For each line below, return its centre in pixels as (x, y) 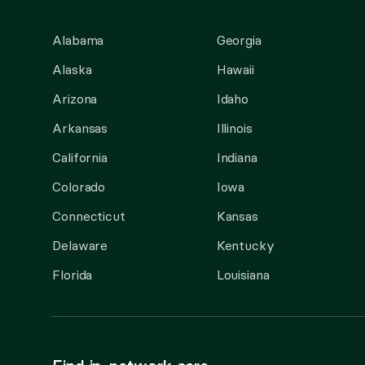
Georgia (239, 40)
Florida (73, 275)
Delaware (80, 245)
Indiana (237, 157)
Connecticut (89, 216)
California (80, 157)
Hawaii (235, 69)
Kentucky (245, 245)
